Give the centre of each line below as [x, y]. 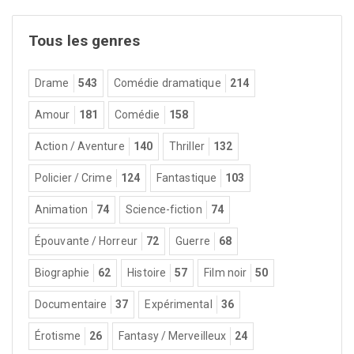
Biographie [62, 273]
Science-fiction [164, 209]
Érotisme [58, 336]
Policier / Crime [73, 178]
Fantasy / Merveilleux [173, 336]
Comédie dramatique [167, 83]
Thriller [187, 146]
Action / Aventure [80, 146]
